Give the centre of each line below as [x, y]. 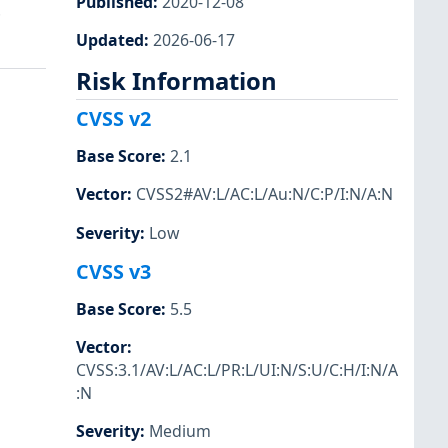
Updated [110, 39]
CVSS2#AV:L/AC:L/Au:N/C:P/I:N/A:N [264, 194]
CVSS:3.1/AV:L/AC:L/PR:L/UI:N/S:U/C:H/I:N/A [237, 369]
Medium [180, 431]
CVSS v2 [113, 119]
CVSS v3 [113, 271]
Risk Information [176, 80]
